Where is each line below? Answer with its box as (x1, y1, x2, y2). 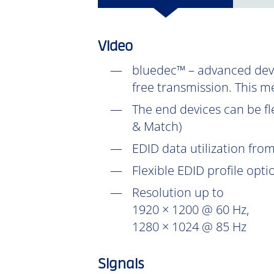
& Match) (132, 118, 182, 135)
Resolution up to (132, 184, 224, 201)
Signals (98, 259, 144, 271)
